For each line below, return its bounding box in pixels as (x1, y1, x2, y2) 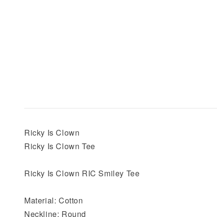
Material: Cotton (24, 194, 83, 206)
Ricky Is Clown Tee (24, 140, 95, 152)
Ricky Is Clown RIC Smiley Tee (24, 167, 140, 179)
